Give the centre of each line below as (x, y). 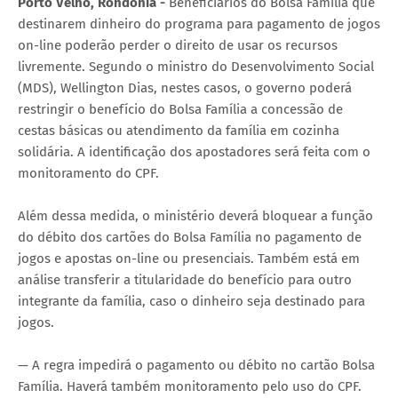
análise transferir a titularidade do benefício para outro (185, 279)
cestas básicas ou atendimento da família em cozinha (179, 130)
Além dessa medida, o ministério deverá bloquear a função (195, 215)
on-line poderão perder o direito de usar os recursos (178, 45)
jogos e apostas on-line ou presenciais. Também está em (189, 258)
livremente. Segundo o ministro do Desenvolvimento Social (196, 66)
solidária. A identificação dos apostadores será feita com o (194, 151)
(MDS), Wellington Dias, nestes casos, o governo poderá (185, 88)
